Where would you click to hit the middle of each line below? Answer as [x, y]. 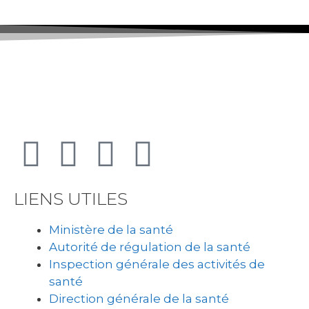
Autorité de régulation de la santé [150, 247]
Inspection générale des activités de [157, 264]
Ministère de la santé [111, 229]
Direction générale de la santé [139, 298]
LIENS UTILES [71, 198]
